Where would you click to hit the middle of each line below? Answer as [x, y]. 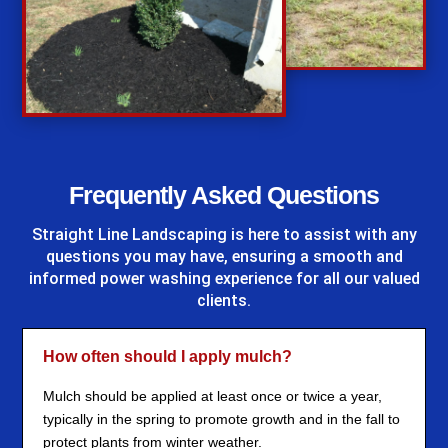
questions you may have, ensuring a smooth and [224, 257]
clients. [224, 301]
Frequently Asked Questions [224, 195]
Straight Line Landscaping [131, 235]
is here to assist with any [323, 235]
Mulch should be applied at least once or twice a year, [213, 396]
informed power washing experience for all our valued [224, 279]
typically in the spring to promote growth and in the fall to [222, 419]
